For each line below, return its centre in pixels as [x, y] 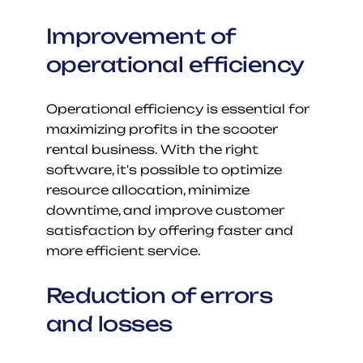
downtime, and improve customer [165, 211]
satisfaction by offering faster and [169, 231]
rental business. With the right [152, 150]
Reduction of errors [159, 296]
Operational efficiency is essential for [177, 109]
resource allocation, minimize [147, 190]
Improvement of [140, 36]
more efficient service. [123, 251]
